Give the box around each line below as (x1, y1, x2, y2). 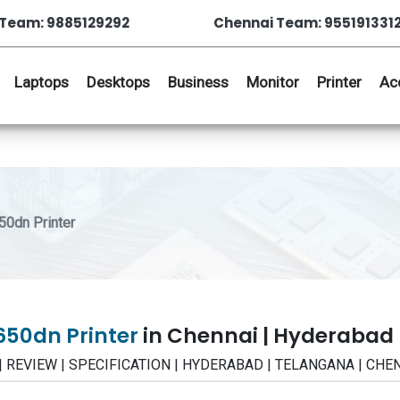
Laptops (14, 73, 69, 91)
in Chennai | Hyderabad (143, 321, 394, 350)
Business (168, 73, 229, 91)
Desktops (87, 73, 150, 91)
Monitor (246, 73, 299, 91)
